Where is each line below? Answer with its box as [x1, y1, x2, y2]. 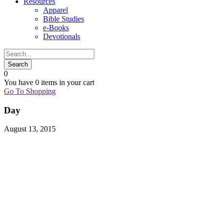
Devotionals [43, 32, 80, 41]
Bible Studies [43, 15, 84, 23]
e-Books [43, 23, 69, 32]
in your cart [57, 78, 94, 87]
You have [4, 78, 35, 87]
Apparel [43, 6, 68, 14]
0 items [35, 78, 57, 87]
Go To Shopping [4, 87, 56, 95]
